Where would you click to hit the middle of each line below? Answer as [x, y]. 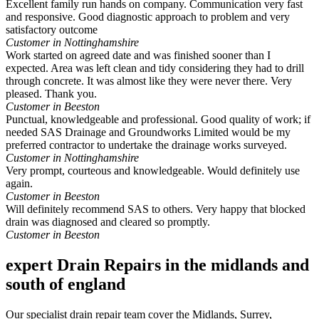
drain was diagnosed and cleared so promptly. [108, 222]
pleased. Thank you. [51, 94]
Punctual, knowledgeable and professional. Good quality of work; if [158, 120]
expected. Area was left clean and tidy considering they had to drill [155, 68]
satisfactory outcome [52, 30]
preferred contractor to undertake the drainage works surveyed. [146, 145]
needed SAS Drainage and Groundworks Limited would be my [148, 132]
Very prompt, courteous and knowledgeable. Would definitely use [153, 171]
